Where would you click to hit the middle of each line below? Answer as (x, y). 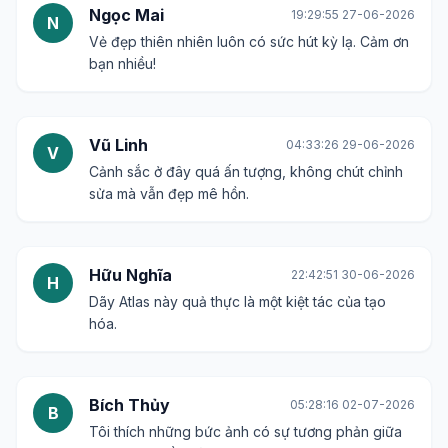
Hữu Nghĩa (130, 275)
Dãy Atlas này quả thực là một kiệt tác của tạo (237, 302)
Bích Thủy (129, 405)
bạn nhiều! (122, 64)
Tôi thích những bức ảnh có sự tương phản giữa (245, 432)
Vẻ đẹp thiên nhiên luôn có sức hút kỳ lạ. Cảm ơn (249, 42)
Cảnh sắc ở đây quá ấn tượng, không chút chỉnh (246, 172)
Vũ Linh (118, 145)
